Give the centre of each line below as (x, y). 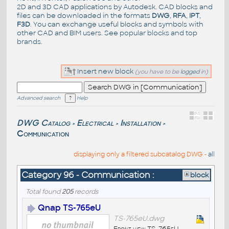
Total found (43, 192)
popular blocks (144, 33)
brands (29, 41)
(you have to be (158, 72)
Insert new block (105, 71)
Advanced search (38, 98)
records (85, 192)
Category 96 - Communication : (88, 175)
